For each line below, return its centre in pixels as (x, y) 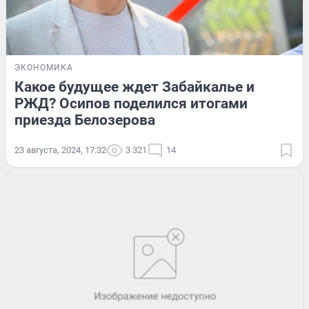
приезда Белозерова (85, 120)
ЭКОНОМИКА (44, 68)
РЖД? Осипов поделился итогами (131, 104)
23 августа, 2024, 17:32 (60, 150)
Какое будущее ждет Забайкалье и (134, 87)
